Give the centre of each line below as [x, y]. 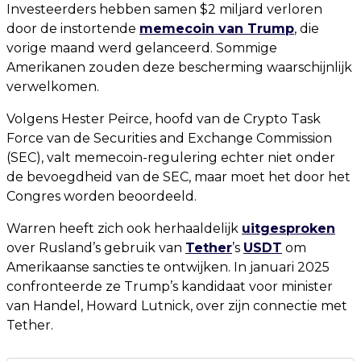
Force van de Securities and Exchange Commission [169, 138]
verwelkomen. [53, 87]
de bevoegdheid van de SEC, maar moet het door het [178, 177]
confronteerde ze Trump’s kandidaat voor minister [170, 286]
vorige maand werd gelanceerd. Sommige [142, 48]
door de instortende [73, 29]
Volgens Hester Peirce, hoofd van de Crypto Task [164, 119]
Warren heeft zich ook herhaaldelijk [124, 228]
